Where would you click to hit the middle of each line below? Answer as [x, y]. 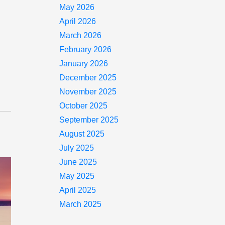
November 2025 [88, 92]
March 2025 [81, 204]
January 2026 [84, 64]
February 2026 [86, 49]
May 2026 [77, 7]
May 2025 [77, 176]
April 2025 [78, 190]
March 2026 [81, 35]
